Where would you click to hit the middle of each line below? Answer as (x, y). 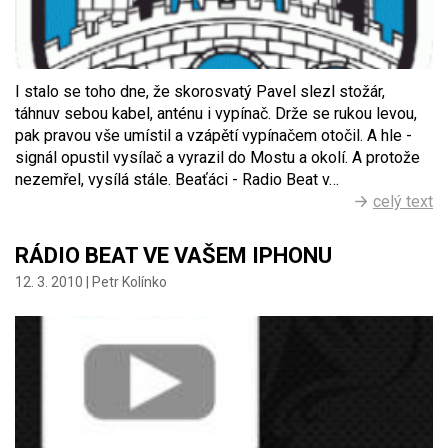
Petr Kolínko (129, 282)
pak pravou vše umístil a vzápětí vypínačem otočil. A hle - (213, 136)
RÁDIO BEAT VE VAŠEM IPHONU (173, 256)
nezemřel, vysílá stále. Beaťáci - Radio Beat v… (177, 180)
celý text (403, 202)
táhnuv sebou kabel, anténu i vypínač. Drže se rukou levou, (216, 114)
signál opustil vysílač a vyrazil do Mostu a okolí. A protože (217, 158)
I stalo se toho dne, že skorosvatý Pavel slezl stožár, (200, 92)
